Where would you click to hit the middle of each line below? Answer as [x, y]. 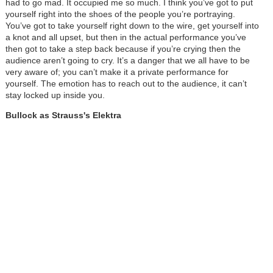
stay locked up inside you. [55, 95]
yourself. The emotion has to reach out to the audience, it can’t [126, 83]
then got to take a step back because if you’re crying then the [123, 48]
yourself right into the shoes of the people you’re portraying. [120, 14]
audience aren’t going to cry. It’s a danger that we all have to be [127, 60]
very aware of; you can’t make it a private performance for [117, 72]
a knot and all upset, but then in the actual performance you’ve [126, 37]
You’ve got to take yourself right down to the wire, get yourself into [132, 25]
